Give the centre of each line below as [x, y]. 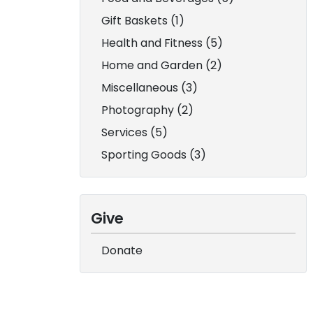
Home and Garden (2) [162, 65]
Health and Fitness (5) [162, 43]
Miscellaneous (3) [150, 88]
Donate [122, 250]
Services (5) [134, 132]
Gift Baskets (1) [143, 21]
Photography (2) [147, 110]
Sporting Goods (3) [154, 155]
